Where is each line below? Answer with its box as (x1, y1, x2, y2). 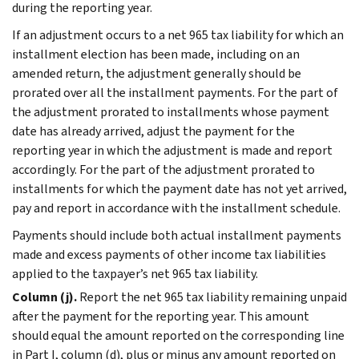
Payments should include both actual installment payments (12, 226, 341, 244)
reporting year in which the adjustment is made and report (12, 141, 333, 159)
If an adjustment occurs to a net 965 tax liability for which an (12, 26, 344, 43)
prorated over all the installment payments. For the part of (12, 83, 338, 101)
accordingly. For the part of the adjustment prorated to (12, 160, 315, 178)
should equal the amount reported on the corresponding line (12, 326, 345, 344)
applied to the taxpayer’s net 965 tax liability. (12, 264, 258, 282)
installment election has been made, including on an (12, 45, 300, 63)
